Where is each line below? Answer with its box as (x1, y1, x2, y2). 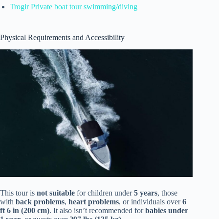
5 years (134, 188, 157, 197)
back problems (16, 197, 65, 206)
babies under (145, 206, 188, 215)
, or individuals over (119, 197, 182, 206)
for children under (75, 188, 134, 197)
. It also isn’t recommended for (49, 206, 145, 215)
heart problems (68, 197, 119, 206)
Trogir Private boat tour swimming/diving (10, 2, 137, 11)
